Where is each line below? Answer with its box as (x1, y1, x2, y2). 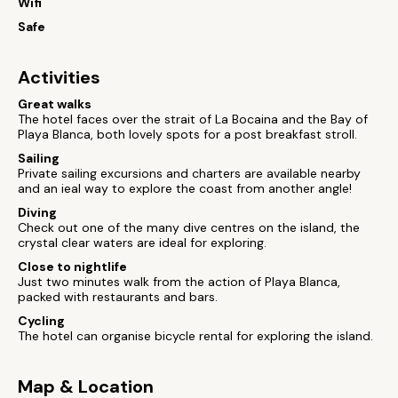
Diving (18, 204, 57, 220)
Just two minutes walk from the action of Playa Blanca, (18, 274, 340, 290)
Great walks (18, 96, 92, 112)
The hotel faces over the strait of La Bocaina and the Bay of (18, 111, 368, 127)
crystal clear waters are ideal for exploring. (18, 235, 267, 251)
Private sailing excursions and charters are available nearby (18, 165, 361, 181)
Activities (18, 66, 100, 89)
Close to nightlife (18, 259, 127, 275)
